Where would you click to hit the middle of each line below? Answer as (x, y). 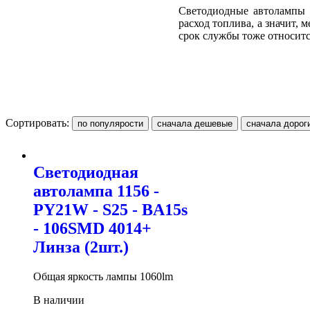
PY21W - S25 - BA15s (110, 209)
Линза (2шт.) (81, 247)
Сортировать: (39, 122)
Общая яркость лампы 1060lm (103, 276)
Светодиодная (86, 172)
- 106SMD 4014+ (92, 228)
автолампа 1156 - (96, 191)
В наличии (59, 300)
